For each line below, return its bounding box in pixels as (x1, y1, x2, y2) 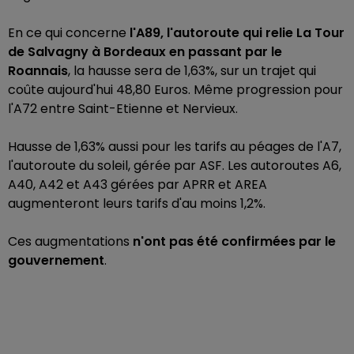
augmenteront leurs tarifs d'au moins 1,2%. (8, 194, 265, 213)
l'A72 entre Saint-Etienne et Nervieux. (8, 100, 238, 118)
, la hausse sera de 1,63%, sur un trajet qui (68, 62, 316, 80)
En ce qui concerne (8, 24, 130, 42)
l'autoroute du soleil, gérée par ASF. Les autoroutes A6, (8, 156, 341, 175)
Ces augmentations (8, 232, 133, 250)
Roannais (8, 62, 68, 80)
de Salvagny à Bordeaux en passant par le (8, 43, 282, 61)
